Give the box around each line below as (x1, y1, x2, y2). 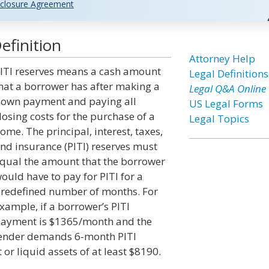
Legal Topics (189, 112, 249, 125)
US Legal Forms (189, 97, 263, 110)
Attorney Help (189, 52, 255, 65)
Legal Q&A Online (189, 82, 266, 95)
